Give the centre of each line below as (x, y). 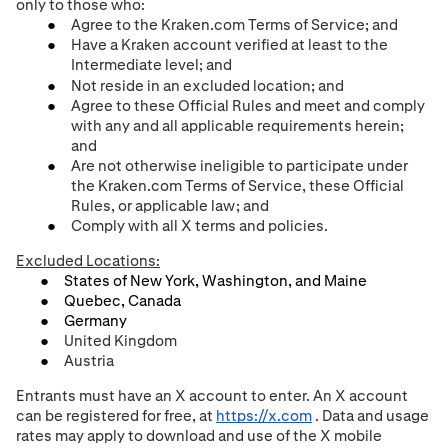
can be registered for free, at (116, 415)
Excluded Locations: (88, 260)
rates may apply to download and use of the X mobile (199, 435)
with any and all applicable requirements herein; (238, 125)
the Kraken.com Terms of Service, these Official (238, 185)
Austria (89, 360)
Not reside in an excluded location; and (208, 85)
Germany (95, 320)
